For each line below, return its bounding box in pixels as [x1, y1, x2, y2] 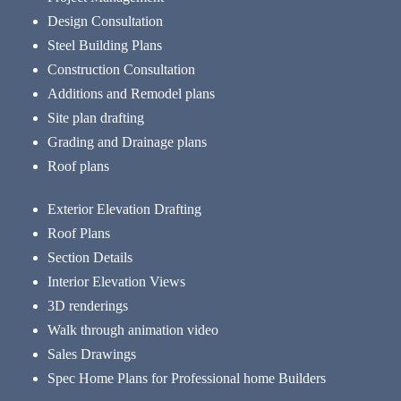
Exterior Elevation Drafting [47, 201, 202, 218]
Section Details [47, 250, 133, 266]
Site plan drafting [47, 110, 145, 126]
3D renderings [47, 298, 129, 314]
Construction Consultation [47, 62, 196, 78]
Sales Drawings [47, 346, 137, 363]
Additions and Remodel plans [47, 86, 216, 102]
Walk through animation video [47, 322, 219, 338]
